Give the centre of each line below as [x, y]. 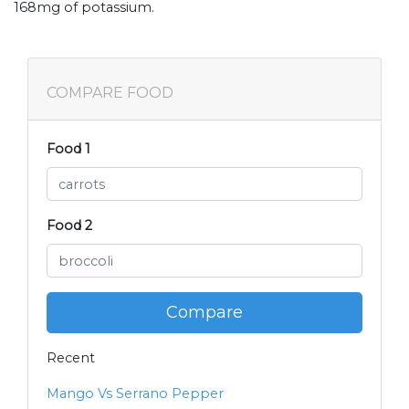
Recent [71, 358]
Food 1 [68, 149]
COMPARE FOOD [110, 93]
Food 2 [69, 226]
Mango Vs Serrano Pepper [135, 394]
